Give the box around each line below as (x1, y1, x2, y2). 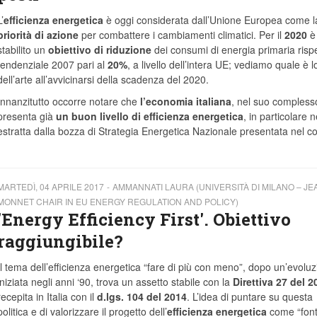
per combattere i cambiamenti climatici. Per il (78, 28, 282, 42)
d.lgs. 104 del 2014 (96, 289, 187, 304)
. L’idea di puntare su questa (186, 289, 313, 304)
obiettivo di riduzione (47, 42, 151, 57)
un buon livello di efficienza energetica (55, 109, 243, 123)
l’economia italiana (139, 94, 231, 108)
